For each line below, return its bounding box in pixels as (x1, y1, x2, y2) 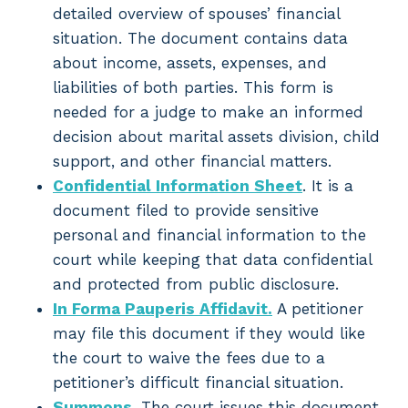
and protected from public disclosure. (53, 275, 339, 294)
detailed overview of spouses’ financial (53, 5, 340, 24)
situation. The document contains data (53, 29, 348, 48)
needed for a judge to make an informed (53, 103, 363, 122)
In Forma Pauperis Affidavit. (53, 300, 272, 319)
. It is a (302, 177, 353, 196)
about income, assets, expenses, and (53, 54, 327, 73)
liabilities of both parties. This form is (53, 78, 333, 97)
